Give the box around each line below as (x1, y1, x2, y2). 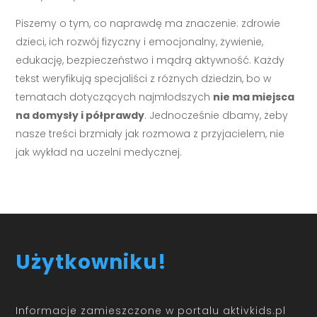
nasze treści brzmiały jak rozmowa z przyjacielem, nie (16, 127, 285, 142)
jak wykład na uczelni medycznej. (16, 145, 183, 160)
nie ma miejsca (213, 90, 295, 105)
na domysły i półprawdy (16, 108, 145, 123)
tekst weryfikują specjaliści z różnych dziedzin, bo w (16, 71, 272, 86)
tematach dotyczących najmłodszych (16, 90, 214, 105)
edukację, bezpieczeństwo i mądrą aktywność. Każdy (16, 53, 285, 68)
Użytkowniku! (16, 248, 168, 277)
